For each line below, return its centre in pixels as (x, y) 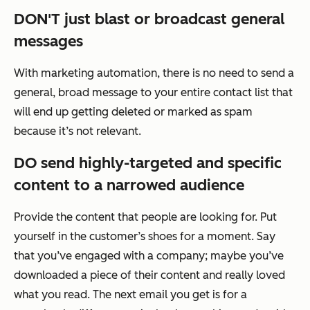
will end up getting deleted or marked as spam (133, 111)
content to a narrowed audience (129, 185)
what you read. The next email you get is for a (130, 294)
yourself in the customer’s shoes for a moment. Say (145, 236)
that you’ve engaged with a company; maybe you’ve (149, 255)
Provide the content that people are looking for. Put (145, 217)
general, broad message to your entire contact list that (153, 92)
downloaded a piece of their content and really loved (149, 275)
